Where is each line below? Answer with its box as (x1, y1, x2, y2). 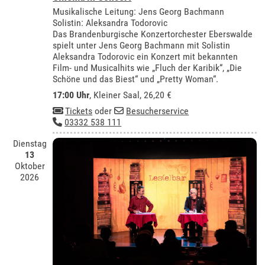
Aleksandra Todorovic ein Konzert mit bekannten (53, 50, 238, 62)
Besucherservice (126, 105, 189, 117)
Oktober (14, 160, 45, 172)
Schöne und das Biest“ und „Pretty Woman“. (53, 73, 219, 85)
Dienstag (12, 138, 47, 150)
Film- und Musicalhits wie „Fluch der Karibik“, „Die (53, 62, 243, 73)
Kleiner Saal (93, 89, 140, 101)
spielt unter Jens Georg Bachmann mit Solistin (53, 39, 231, 51)
